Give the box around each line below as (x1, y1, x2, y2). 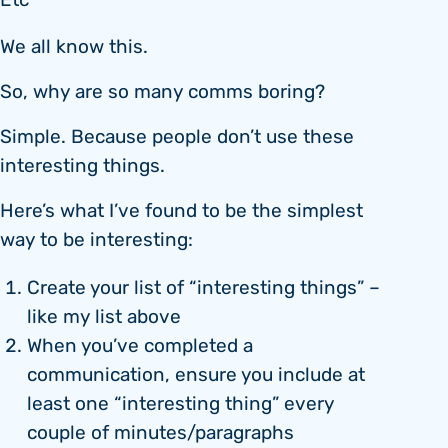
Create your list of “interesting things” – (27, 274, 380, 304)
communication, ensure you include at (27, 361, 365, 391)
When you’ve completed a (27, 332, 253, 362)
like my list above (27, 303, 181, 333)
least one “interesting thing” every (27, 390, 334, 420)
